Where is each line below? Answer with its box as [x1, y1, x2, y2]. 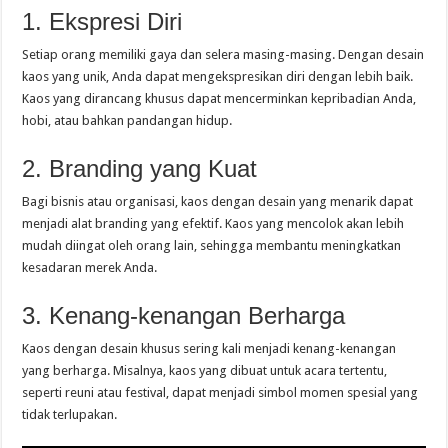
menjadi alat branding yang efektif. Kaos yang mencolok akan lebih [22, 215, 405, 231]
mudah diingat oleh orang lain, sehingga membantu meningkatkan [22, 237, 402, 253]
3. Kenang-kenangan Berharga [22, 301, 346, 329]
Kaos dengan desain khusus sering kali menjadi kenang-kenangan [22, 340, 397, 356]
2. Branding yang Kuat [22, 154, 258, 182]
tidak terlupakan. [22, 406, 118, 422]
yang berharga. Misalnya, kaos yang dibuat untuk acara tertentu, [22, 362, 388, 378]
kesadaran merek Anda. [22, 259, 158, 275]
